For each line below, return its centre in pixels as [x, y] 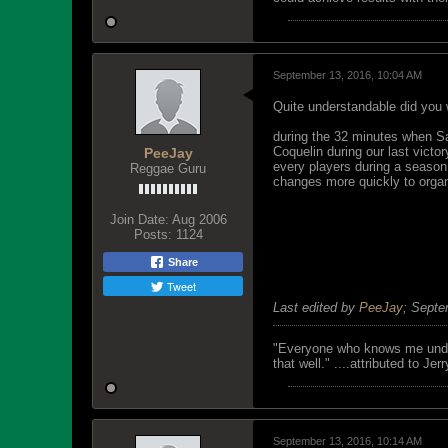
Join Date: [139, 219]
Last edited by [316, 307]
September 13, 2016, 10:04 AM [347, 75]
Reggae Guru [168, 168]
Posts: [152, 234]
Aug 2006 [199, 219]
